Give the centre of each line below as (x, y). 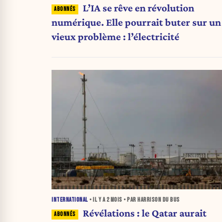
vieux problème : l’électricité (115, 37)
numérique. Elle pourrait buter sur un (136, 23)
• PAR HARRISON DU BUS (151, 200)
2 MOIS (114, 200)
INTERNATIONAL (70, 200)
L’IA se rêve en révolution (138, 8)
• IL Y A (97, 200)
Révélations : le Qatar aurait (144, 213)
